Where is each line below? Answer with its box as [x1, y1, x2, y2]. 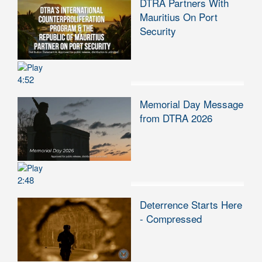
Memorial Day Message [140, 96, 243, 111]
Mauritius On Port [140, 9, 218, 25]
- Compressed [140, 211, 202, 226]
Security [140, 23, 176, 39]
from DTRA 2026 [140, 110, 212, 125]
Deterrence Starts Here [140, 196, 242, 212]
